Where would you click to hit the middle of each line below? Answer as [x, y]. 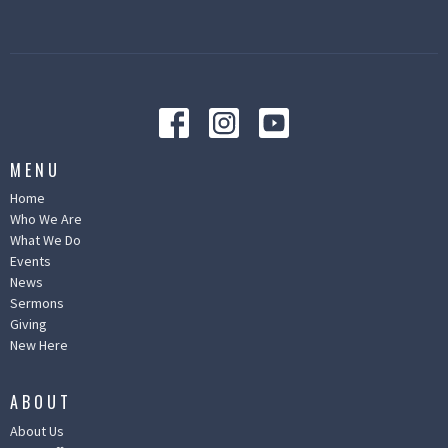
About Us [37, 430]
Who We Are [46, 219]
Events [30, 261]
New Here [39, 345]
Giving [28, 324]
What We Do [45, 240]
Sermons [37, 303]
